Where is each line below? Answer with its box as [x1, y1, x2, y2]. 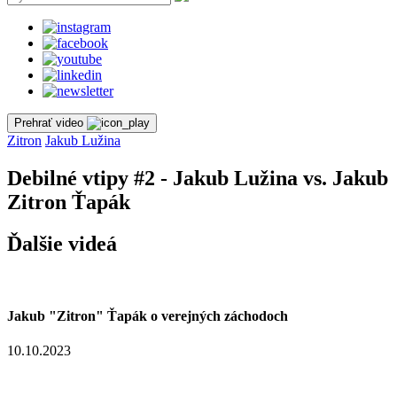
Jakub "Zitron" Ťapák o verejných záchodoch [7, 307, 288, 323]
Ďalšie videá [7, 231, 117, 255]
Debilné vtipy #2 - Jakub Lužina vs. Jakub [7, 166, 388, 190]
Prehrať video [14, 116, 83, 129]
